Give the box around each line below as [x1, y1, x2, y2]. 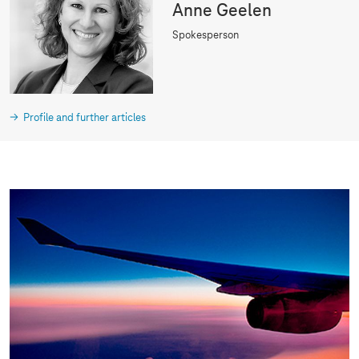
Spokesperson [172, 30, 240, 42]
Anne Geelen [172, 2, 272, 22]
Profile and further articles [23, 112, 146, 125]
